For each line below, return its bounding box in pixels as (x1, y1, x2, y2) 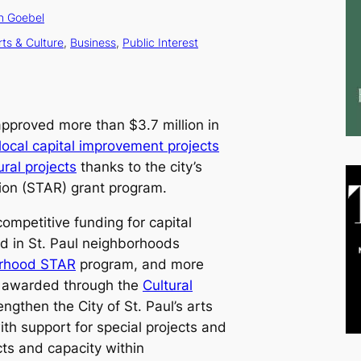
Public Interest (122, 35, 198, 50)
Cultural (143, 276, 193, 293)
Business (70, 35, 116, 50)
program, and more (76, 255, 204, 272)
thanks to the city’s (77, 159, 202, 176)
